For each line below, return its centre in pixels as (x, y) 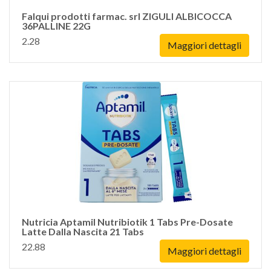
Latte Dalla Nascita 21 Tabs (83, 231)
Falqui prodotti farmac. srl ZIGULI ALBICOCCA (127, 16)
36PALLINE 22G (56, 26)
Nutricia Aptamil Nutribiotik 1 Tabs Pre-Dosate (127, 222)
